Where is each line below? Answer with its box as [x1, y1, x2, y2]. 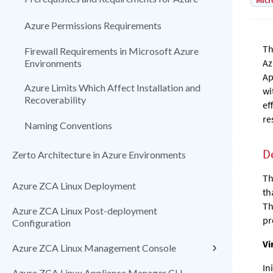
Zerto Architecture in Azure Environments [12, 149, 186, 160]
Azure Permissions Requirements [24, 19, 161, 31]
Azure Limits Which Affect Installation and [24, 82, 200, 93]
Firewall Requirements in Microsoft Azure [24, 45, 199, 57]
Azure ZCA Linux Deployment [12, 180, 136, 191]
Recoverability [24, 94, 86, 105]
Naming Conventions [24, 119, 112, 131]
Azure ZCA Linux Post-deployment [12, 205, 157, 216]
